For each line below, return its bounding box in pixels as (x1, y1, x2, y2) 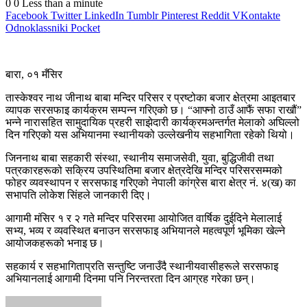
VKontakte (232, 9, 280, 21)
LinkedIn (84, 9, 124, 21)
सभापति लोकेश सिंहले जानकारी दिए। (5, 188, 151, 201)
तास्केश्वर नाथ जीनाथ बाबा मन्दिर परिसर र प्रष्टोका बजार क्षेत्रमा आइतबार (5, 91, 295, 103)
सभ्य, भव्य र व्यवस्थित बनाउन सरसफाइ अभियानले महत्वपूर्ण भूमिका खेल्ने (5, 224, 285, 236)
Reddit (201, 9, 230, 21)
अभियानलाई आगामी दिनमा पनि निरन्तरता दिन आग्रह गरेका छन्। (5, 272, 256, 284)
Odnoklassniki (5, 21, 68, 34)
